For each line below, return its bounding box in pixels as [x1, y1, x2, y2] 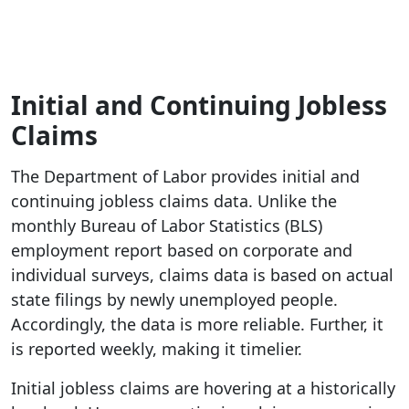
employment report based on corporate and [11, 239, 352, 262]
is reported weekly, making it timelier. [11, 338, 302, 361]
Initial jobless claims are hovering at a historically [11, 377, 395, 400]
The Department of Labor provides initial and [11, 165, 360, 188]
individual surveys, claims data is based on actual [11, 264, 393, 287]
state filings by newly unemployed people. [11, 288, 338, 311]
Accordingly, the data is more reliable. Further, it [11, 313, 383, 336]
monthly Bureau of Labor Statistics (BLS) [11, 215, 322, 237]
